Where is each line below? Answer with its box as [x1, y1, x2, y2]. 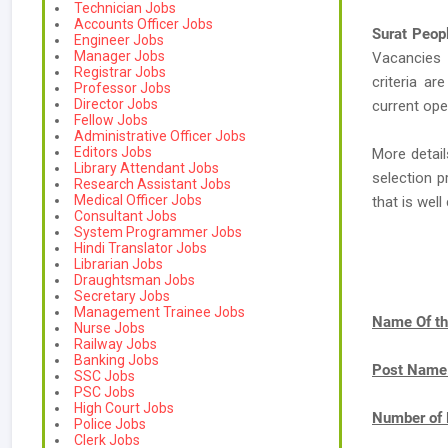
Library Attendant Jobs [74, 160, 219, 176]
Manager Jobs [74, 48, 165, 64]
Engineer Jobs [74, 32, 164, 48]
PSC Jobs [74, 384, 135, 400]
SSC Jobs [74, 368, 135, 384]
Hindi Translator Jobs [74, 240, 207, 256]
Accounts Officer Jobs [74, 16, 213, 32]
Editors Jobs [74, 144, 152, 160]
